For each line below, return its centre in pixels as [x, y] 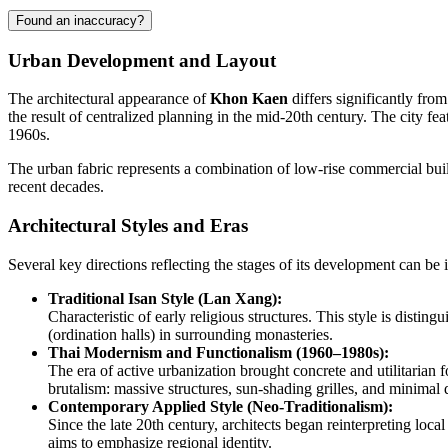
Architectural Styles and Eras [128, 226]
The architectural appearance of [109, 99]
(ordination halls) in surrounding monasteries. [190, 334]
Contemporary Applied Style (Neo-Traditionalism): [220, 406]
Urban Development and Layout [142, 60]
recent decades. [56, 187]
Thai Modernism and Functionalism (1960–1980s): [218, 352]
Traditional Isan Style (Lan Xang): [165, 298]
